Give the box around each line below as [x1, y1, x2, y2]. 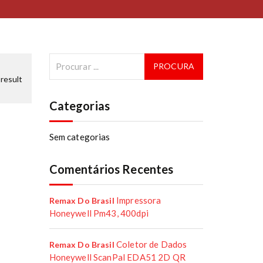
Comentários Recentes [49, 161, 174, 176]
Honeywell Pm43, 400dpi [49, 207, 149, 218]
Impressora [116, 194, 161, 205]
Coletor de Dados [116, 238, 187, 249]
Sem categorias [49, 131, 110, 142]
